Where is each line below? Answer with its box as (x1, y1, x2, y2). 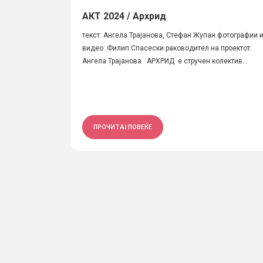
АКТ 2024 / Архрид (82, 11, 166, 22)
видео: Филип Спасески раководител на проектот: (82, 44, 252, 52)
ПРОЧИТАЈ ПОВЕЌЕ (93, 123, 152, 130)
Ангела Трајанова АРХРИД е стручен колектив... (82, 57, 248, 65)
